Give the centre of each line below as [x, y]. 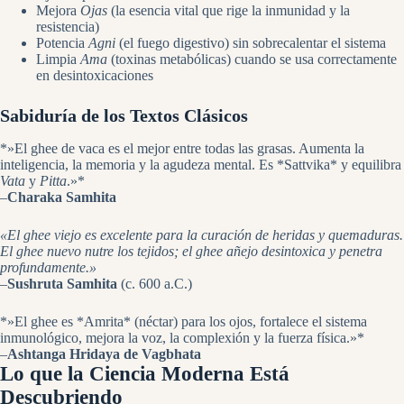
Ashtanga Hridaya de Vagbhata [104, 353]
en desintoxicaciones [95, 75]
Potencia [62, 42]
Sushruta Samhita [62, 283]
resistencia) [68, 26]
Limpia [58, 59]
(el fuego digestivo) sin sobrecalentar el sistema [251, 42]
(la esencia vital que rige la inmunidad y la [229, 10]
